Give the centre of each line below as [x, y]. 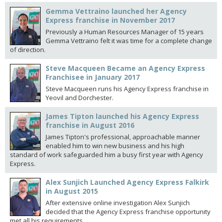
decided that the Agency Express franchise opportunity [128, 212]
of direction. [28, 50]
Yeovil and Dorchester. [80, 98]
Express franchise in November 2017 [110, 20]
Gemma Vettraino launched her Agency [116, 11]
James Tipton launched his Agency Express [122, 116]
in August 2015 [72, 191]
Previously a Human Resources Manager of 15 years [125, 32]
